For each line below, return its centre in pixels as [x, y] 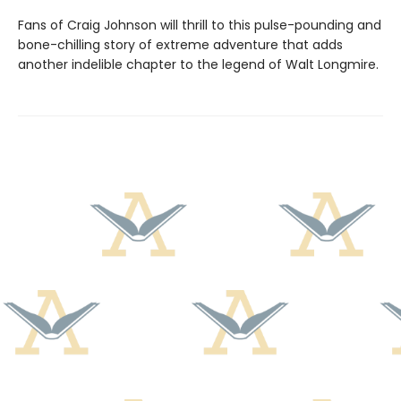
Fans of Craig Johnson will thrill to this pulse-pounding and [200, 26]
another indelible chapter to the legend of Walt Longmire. [198, 65]
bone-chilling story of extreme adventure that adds [180, 45]
